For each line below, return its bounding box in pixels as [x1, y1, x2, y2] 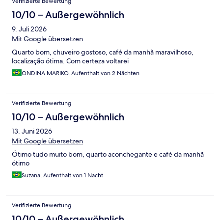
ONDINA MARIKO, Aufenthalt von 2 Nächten [22, 69, 139, 78]
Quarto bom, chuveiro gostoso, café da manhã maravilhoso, [12, 48, 193, 57]
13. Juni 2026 [12, 127, 52, 136]
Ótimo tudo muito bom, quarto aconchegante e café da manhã [12, 150, 204, 159]
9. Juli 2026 [12, 25, 47, 34]
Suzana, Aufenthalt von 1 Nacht [22, 171, 103, 180]
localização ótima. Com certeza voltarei [12, 56, 129, 66]
